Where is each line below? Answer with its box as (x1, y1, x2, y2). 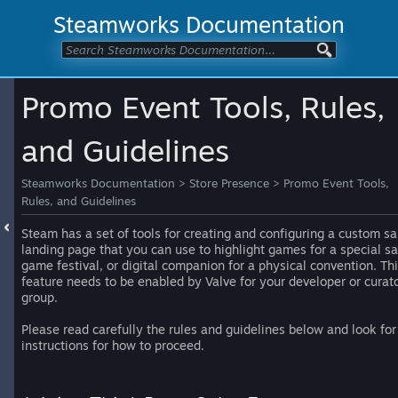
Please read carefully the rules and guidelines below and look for (21, 322, 396, 337)
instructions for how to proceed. (21, 338, 204, 353)
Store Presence (189, 176, 269, 190)
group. (21, 290, 58, 305)
